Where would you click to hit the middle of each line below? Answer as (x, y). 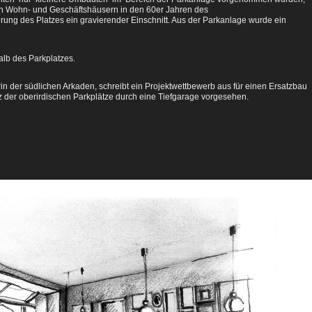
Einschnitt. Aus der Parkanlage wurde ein (209, 20)
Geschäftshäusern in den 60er (108, 10)
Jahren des (187, 10)
